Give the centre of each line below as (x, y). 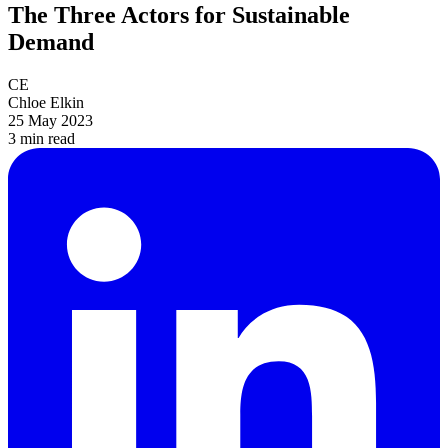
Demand (51, 42)
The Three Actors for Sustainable (179, 15)
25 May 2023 (50, 121)
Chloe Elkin (46, 103)
